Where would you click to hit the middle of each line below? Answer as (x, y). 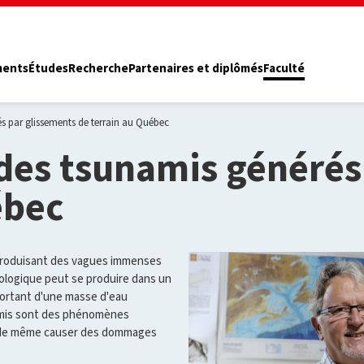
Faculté (284, 69)
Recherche (98, 69)
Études (48, 69)
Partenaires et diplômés (196, 69)
